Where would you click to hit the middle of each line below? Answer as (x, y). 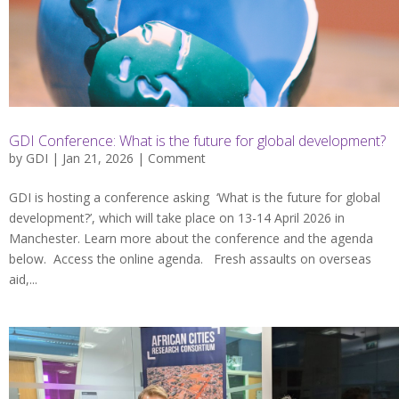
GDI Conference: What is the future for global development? (197, 141)
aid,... (23, 280)
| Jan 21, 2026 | (98, 159)
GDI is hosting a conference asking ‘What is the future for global (195, 198)
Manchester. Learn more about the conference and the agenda (191, 239)
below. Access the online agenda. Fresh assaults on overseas (190, 259)
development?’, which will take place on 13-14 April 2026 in (177, 218)
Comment (177, 159)
